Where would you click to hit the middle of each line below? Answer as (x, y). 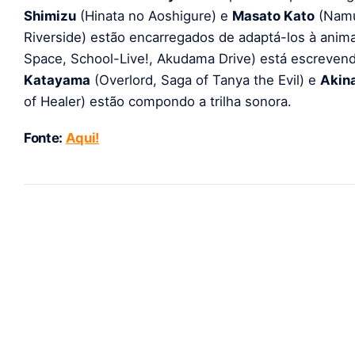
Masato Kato (273, 16)
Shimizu (50, 16)
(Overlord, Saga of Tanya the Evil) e (205, 80)
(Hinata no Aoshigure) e (154, 16)
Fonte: (45, 137)
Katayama (57, 80)
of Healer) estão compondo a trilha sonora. (158, 102)
